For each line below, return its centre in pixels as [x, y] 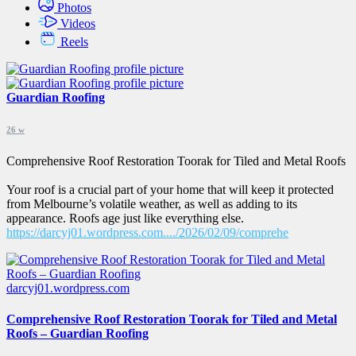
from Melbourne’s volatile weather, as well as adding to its [152, 203]
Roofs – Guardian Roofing [77, 334]
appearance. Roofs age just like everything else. [125, 218]
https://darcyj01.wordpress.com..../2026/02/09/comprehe [147, 232]
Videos [78, 23]
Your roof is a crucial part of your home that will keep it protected [170, 189]
